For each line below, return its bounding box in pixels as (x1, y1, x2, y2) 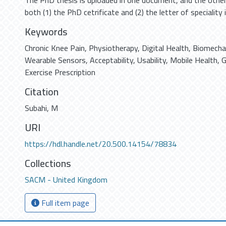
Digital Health (142, 40, 189, 55)
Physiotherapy (89, 40, 138, 55)
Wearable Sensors (25, 52, 86, 68)
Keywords (25, 22, 68, 41)
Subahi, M (25, 100, 58, 116)
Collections (25, 154, 71, 173)
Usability (137, 52, 166, 68)
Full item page (39, 195, 89, 210)
